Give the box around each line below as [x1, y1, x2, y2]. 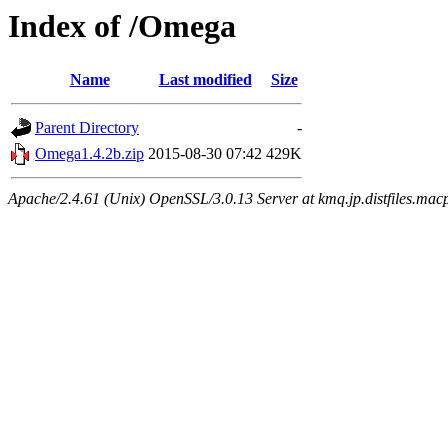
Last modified [158, 71, 252, 89]
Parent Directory [35, 119, 139, 137]
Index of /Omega [8, 8, 236, 44]
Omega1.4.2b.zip [35, 145, 144, 163]
